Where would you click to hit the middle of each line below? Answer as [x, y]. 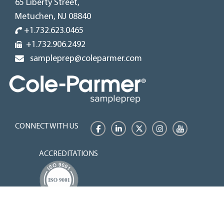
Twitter [153, 128]
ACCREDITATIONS [68, 154]
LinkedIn [134, 128]
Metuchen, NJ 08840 [53, 16]
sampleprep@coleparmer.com [84, 58]
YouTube [197, 128]
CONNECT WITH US [47, 127]
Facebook [115, 128]
